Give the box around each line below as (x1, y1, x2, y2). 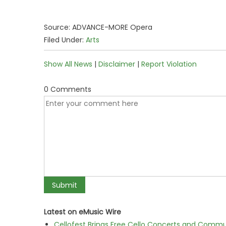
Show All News (44, 59, 92, 69)
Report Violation (141, 59, 197, 69)
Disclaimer (98, 59, 135, 69)
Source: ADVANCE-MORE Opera (44, 22, 152, 32)
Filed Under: (44, 35, 86, 45)
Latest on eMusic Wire (44, 207, 121, 217)
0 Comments (44, 84, 91, 94)
